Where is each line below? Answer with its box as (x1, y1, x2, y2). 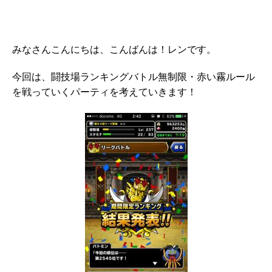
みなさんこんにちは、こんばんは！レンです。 (12, 46, 216, 56)
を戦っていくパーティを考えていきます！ (12, 88, 197, 98)
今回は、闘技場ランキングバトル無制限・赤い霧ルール (12, 73, 255, 83)
